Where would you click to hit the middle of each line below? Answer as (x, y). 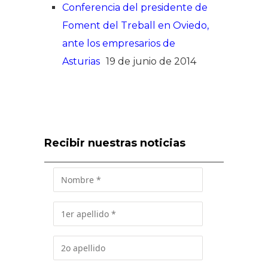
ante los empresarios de (119, 43)
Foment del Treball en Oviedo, (135, 25)
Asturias (81, 61)
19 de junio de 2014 (151, 61)
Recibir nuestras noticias (115, 143)
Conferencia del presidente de (135, 7)
